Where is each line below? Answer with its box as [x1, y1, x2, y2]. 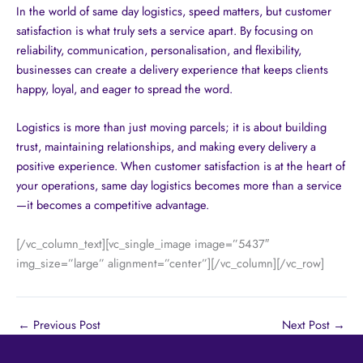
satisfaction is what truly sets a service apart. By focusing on [16, 22, 314, 40]
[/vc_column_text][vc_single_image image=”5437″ [16, 234, 269, 252]
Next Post [282, 315, 333, 333]
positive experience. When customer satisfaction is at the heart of [16, 157, 345, 175]
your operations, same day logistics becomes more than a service [16, 177, 342, 194]
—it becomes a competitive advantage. [16, 196, 209, 214]
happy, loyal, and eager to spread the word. [16, 80, 233, 98]
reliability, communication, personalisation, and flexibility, [16, 41, 301, 59]
